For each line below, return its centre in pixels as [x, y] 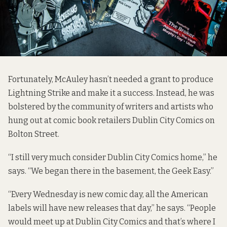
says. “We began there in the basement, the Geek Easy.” [111, 171]
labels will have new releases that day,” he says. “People [112, 208]
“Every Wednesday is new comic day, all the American [108, 195]
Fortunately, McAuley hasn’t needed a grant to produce [111, 79]
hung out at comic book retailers [70, 120]
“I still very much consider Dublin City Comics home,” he [113, 157]
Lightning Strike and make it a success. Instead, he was [111, 93]
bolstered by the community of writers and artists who [111, 106]
